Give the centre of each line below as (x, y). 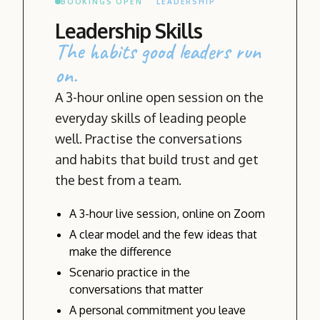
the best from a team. (118, 180)
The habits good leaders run (158, 51)
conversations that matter (136, 289)
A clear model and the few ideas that (163, 234)
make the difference (120, 251)
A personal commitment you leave (157, 310)
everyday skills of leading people (151, 117)
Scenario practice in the (130, 272)
